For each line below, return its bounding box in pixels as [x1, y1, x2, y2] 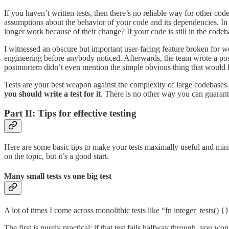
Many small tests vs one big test [4, 172, 111, 181]
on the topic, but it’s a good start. [4, 152, 109, 161]
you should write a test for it [4, 89, 101, 98]
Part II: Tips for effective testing [4, 108, 136, 119]
